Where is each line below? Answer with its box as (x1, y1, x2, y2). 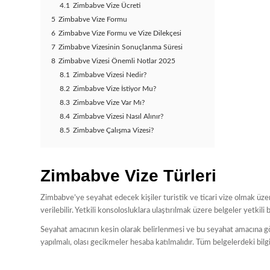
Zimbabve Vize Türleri (40, 166, 216, 186)
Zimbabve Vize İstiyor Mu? (73, 86, 156, 93)
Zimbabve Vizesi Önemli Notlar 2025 (58, 58, 175, 65)
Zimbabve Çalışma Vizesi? (73, 127, 154, 134)
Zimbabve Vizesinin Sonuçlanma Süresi (58, 44, 183, 51)
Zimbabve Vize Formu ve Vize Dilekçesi (58, 30, 181, 37)
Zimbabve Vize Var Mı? (73, 99, 145, 107)
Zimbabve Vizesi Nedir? (73, 72, 146, 79)
